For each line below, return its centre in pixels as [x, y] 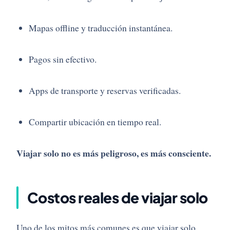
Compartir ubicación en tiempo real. [95, 122]
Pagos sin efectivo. [63, 59]
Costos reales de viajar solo [116, 198]
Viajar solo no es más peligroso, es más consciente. [114, 153]
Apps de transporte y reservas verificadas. [105, 91]
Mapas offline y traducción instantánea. [101, 28]
